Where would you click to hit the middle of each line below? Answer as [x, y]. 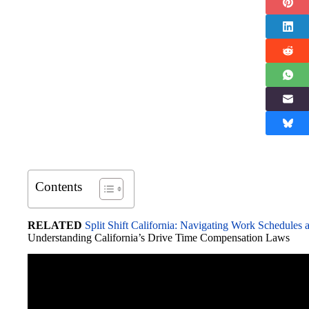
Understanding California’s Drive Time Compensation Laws [159, 237]
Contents [59, 186]
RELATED [55, 225]
